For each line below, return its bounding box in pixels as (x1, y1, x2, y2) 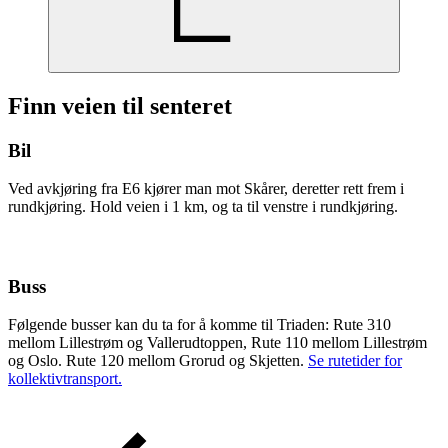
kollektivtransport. (8, 370, 122, 388)
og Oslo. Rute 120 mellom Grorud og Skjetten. (8, 352, 308, 370)
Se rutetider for (308, 352, 402, 370)
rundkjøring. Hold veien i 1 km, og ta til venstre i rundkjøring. (8, 198, 398, 216)
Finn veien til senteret (8, 92, 232, 119)
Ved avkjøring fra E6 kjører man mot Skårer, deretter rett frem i (8, 180, 404, 198)
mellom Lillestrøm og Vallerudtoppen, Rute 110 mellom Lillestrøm (8, 334, 427, 352)
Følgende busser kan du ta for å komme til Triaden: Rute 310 (8, 316, 391, 334)
